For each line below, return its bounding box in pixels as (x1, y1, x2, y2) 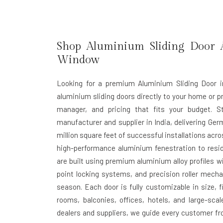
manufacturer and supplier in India (57, 117, 171, 126)
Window (57, 53, 100, 66)
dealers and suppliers (57, 208, 126, 217)
